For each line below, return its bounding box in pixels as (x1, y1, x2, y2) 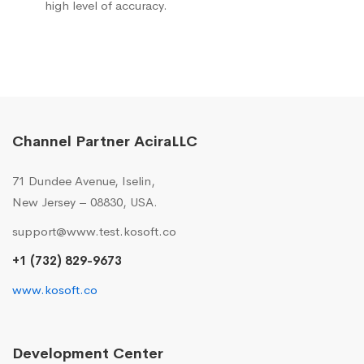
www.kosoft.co (12, 281, 97, 297)
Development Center (12, 344, 163, 362)
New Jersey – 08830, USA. (12, 193, 158, 210)
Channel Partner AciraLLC (12, 132, 197, 150)
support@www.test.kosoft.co (12, 223, 176, 239)
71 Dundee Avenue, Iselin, (12, 172, 155, 188)
